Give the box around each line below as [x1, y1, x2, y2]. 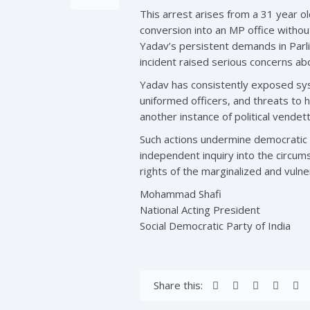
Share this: [154, 278, 203, 292]
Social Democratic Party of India [140, 219, 291, 232]
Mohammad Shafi [140, 187, 221, 201]
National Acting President [140, 203, 260, 217]
